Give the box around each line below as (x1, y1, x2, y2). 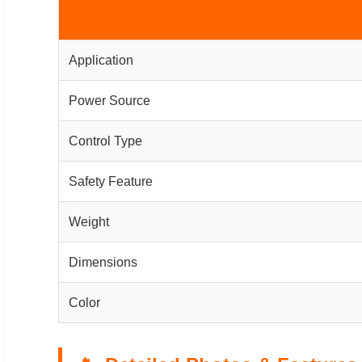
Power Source (69, 93, 150, 107)
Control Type (69, 133, 142, 148)
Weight (69, 214, 109, 229)
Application (69, 53, 133, 67)
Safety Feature (69, 174, 153, 188)
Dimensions (69, 255, 137, 269)
